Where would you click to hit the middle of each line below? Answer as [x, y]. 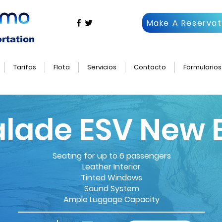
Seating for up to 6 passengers [111, 156]
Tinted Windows [111, 178]
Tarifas [25, 67]
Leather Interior [111, 167]
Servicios [102, 67]
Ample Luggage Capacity [111, 199]
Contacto [150, 67]
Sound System [111, 189]
